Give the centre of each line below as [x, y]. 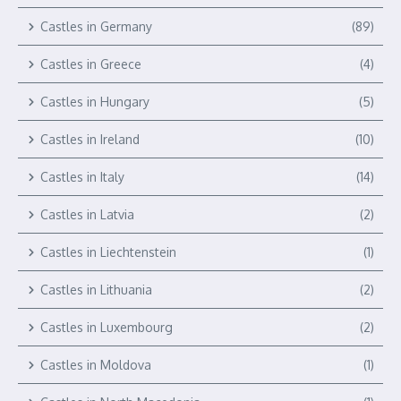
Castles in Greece [91, 64]
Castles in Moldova [96, 365]
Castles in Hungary [95, 102]
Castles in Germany [96, 27]
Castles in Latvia [87, 215]
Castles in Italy [82, 177]
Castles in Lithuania [96, 290]
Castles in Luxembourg [107, 328]
